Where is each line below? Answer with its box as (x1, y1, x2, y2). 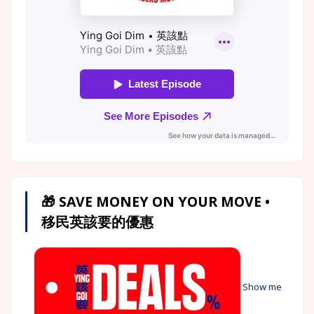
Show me (243, 280, 282, 293)
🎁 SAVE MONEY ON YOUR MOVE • (41, 191, 270, 211)
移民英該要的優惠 (41, 212, 153, 231)
